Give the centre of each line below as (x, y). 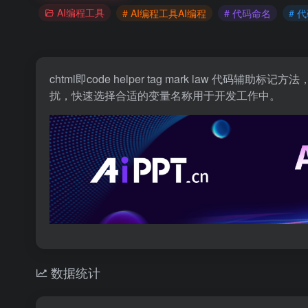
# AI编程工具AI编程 (164, 13)
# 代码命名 (247, 13)
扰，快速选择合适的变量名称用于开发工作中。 (165, 95)
